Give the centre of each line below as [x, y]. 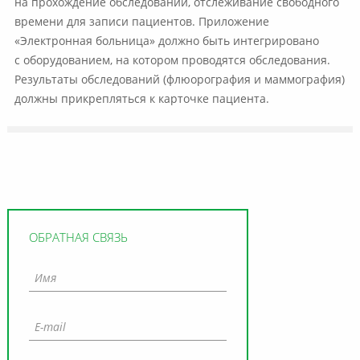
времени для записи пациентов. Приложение [141, 23]
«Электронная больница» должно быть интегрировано [166, 42]
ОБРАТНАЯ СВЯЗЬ [78, 239]
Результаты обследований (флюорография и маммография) [179, 81]
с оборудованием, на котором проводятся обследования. [172, 61]
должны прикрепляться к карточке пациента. [145, 100]
